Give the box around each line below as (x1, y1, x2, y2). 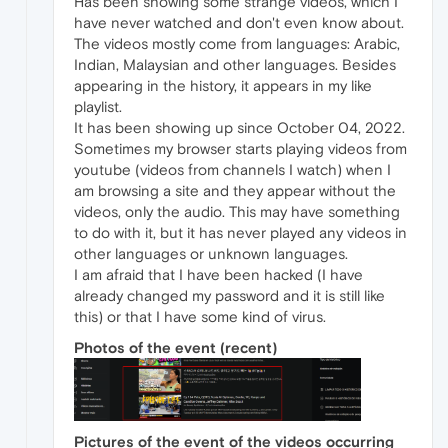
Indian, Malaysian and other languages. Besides (74, 55, 396, 73)
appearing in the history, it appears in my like (74, 76, 372, 94)
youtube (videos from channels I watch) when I (74, 160, 391, 178)
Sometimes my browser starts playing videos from (74, 139, 407, 157)
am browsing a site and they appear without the (74, 181, 396, 199)
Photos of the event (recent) (74, 338, 277, 356)
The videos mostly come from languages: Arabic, (74, 34, 400, 52)
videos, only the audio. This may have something (74, 202, 400, 220)
